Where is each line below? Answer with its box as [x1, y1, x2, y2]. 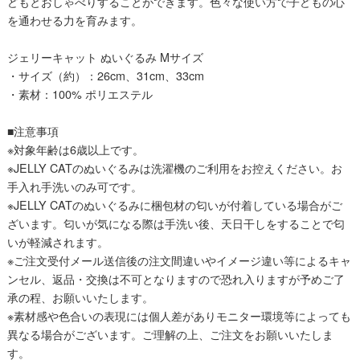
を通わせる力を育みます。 [6, 11, 142, 29]
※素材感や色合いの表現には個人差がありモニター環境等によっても [6, 307, 351, 325]
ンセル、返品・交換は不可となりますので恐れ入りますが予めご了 [6, 270, 345, 288]
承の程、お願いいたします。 [6, 288, 153, 306]
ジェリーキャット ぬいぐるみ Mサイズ [6, 48, 203, 66]
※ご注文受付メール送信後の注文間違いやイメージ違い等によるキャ [6, 252, 351, 269]
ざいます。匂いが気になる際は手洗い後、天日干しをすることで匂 [6, 215, 345, 232]
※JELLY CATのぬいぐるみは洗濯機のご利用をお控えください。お [6, 159, 342, 177]
